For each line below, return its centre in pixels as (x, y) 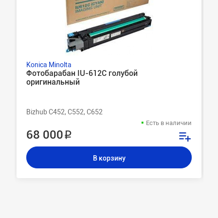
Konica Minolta (49, 65)
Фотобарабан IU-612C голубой (82, 73)
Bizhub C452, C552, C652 (64, 112)
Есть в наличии (169, 123)
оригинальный (53, 82)
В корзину (109, 158)
